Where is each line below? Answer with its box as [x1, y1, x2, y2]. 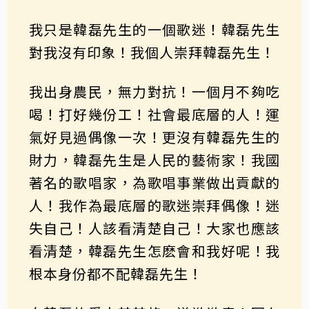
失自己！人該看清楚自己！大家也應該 [29, 217, 280, 238]
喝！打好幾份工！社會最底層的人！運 [29, 103, 280, 124]
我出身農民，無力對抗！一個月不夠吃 [29, 81, 280, 101]
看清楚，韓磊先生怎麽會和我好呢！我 [29, 240, 280, 261]
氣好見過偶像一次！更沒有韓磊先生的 [29, 126, 280, 147]
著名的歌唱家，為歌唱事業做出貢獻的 [29, 172, 280, 192]
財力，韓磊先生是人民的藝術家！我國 [29, 149, 280, 170]
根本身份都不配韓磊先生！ [29, 263, 203, 283]
